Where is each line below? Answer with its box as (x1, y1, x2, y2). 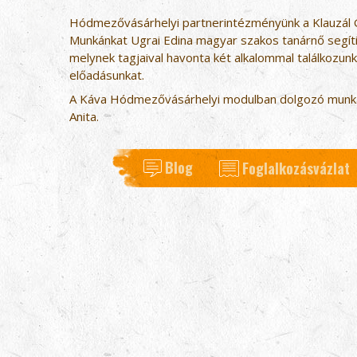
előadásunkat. (69, 67, 144, 83)
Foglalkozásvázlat (241, 158, 350, 179)
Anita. (69, 108, 99, 124)
